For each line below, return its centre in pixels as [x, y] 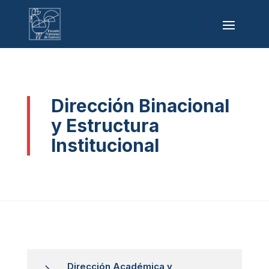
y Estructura [105, 125]
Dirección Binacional [140, 105]
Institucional [105, 145]
